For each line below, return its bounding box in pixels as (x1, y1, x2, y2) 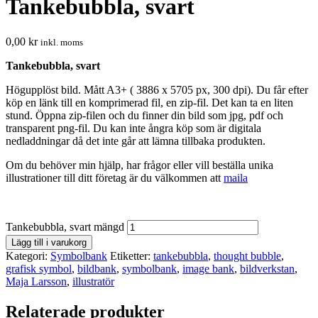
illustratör (72, 275, 114, 287)
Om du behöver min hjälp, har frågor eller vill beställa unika (6, 158, 273, 171)
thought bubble (214, 249, 281, 262)
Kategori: (6, 249, 50, 262)
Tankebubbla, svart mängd (6, 220, 124, 233)
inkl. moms (40, 36, 83, 48)
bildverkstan (240, 262, 295, 275)
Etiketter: (110, 249, 153, 262)
